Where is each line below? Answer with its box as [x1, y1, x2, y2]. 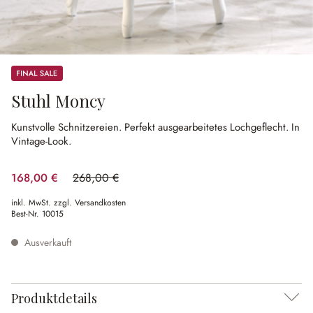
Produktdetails [11, 290, 97, 307]
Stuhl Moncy [11, 89, 105, 112]
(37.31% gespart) [72, 176, 150, 193]
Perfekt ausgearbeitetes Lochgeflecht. [124, 119, 291, 135]
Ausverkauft [22, 235, 71, 249]
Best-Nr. [11, 208, 42, 220]
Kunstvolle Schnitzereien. [11, 119, 124, 135]
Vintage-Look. [11, 133, 71, 149]
